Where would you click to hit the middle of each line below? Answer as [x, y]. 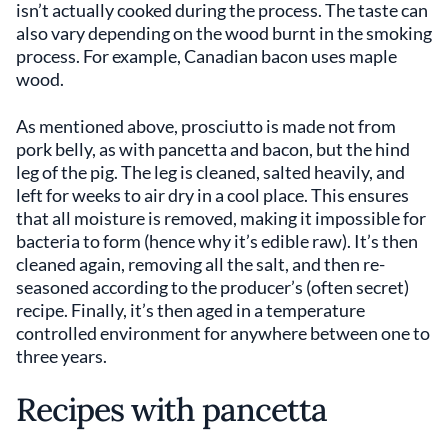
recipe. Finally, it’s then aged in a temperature [190, 309]
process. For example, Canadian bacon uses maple [206, 55]
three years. [61, 355]
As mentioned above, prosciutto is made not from [206, 125]
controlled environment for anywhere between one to [223, 332]
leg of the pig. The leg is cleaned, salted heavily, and [210, 171]
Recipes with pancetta [171, 409]
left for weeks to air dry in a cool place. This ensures [212, 194]
